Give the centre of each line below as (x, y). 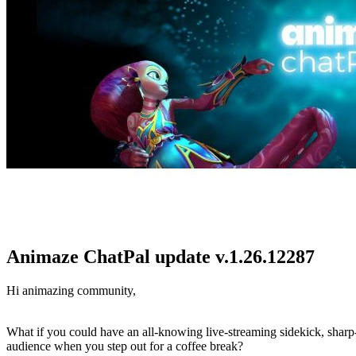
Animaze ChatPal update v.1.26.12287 (161, 256)
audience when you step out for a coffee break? (125, 346)
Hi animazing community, (71, 290)
